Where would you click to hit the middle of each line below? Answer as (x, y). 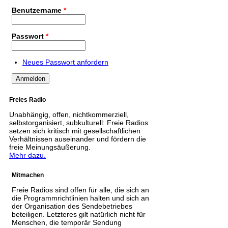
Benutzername (38, 10)
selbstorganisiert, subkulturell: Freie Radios (79, 122)
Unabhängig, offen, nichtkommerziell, (69, 114)
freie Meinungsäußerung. (50, 147)
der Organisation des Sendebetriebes (72, 206)
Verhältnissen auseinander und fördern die (78, 139)
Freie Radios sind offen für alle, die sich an (80, 190)
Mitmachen (28, 175)
